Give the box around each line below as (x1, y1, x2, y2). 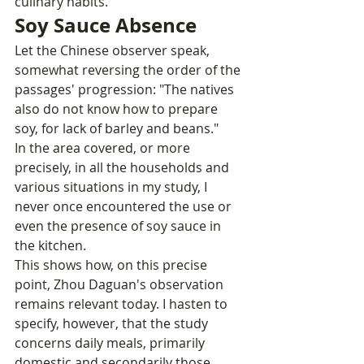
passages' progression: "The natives (15, 80, 237, 99)
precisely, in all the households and (15, 158, 232, 177)
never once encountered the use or (15, 197, 235, 216)
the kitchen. (15, 236, 86, 255)
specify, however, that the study (15, 314, 211, 333)
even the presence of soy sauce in (15, 217, 224, 236)
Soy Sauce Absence (15, 11, 197, 40)
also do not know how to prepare (15, 100, 221, 119)
